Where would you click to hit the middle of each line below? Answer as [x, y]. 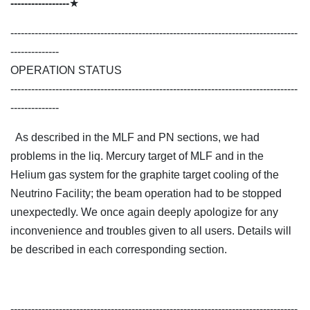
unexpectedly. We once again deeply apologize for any [144, 212]
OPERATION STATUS [66, 71]
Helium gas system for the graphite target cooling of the [145, 175]
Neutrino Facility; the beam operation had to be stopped [146, 194]
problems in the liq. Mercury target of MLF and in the [137, 156]
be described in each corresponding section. [119, 250]
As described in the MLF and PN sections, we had [135, 138]
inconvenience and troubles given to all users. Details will [151, 231]
